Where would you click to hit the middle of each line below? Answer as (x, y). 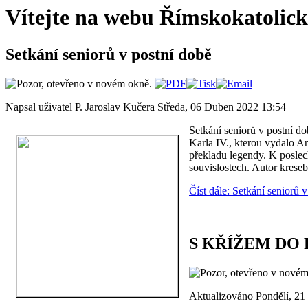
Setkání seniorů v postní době (109, 54)
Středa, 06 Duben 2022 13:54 (222, 107)
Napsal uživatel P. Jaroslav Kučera (81, 107)
